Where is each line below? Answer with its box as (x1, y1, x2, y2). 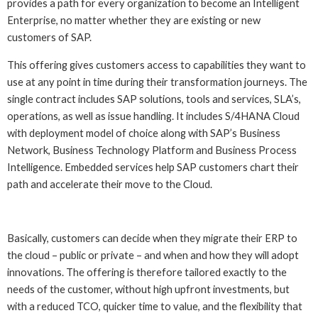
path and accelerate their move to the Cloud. (7, 177, 212, 190)
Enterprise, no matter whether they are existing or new (7, 14, 261, 27)
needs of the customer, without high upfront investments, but (7, 283, 290, 296)
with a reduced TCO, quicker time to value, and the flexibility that (7, 300, 302, 313)
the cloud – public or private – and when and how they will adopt (7, 249, 299, 262)
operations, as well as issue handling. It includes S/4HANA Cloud (7, 109, 300, 122)
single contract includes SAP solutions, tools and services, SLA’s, (7, 92, 301, 105)
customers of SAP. (7, 31, 92, 44)
